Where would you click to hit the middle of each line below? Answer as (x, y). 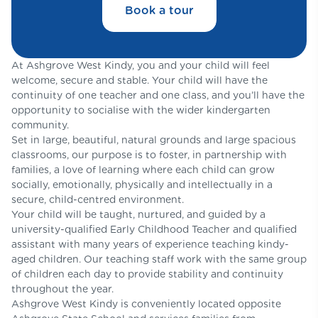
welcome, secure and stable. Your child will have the (139, 80)
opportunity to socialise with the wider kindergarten (141, 110)
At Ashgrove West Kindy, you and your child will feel (141, 65)
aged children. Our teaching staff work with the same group (159, 259)
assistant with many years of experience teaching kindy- (150, 244)
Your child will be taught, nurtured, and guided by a (138, 214)
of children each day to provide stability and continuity (147, 274)
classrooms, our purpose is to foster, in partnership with (149, 154)
